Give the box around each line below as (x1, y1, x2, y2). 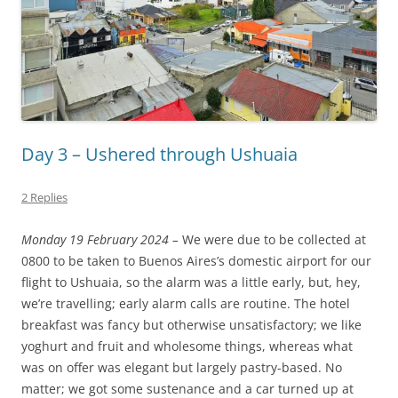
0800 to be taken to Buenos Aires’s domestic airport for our (21, 252, 371, 270)
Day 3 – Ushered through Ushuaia (21, 142, 298, 167)
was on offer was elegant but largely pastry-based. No (21, 359, 342, 377)
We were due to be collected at (182, 231, 366, 249)
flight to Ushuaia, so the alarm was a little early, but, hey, (21, 274, 361, 291)
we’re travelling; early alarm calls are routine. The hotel (21, 295, 350, 313)
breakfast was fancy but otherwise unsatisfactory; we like (21, 316, 362, 334)
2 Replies (21, 189, 68, 206)
